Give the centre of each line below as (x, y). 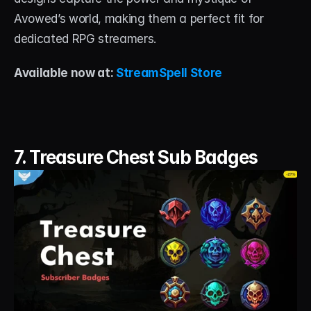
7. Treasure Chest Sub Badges (136, 157)
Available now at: (65, 73)
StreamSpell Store (169, 73)
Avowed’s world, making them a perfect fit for (139, 18)
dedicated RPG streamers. (85, 39)
